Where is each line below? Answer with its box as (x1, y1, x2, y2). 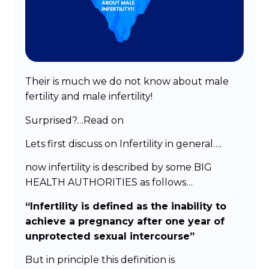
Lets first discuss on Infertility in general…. (25, 138, 222, 150)
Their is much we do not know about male (25, 76, 229, 88)
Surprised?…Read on (25, 114, 124, 126)
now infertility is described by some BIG (25, 162, 213, 174)
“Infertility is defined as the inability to (25, 200, 227, 212)
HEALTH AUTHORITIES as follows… (25, 177, 193, 189)
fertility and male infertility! (25, 91, 153, 103)
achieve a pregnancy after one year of (25, 215, 225, 227)
